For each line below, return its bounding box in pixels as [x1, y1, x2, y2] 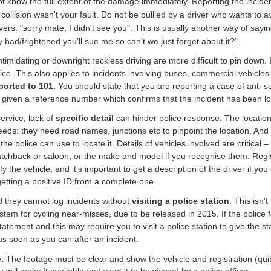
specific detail [56, 113, 114, 123]
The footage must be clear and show [6, 253, 146, 264]
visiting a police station [132, 196, 229, 206]
